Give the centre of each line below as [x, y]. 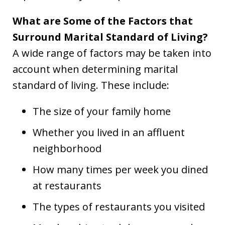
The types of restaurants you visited [119, 207]
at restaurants [67, 186]
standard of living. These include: [91, 85]
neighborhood [67, 148]
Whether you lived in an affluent [109, 132]
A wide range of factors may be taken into [112, 53]
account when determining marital [95, 69]
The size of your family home [102, 111]
